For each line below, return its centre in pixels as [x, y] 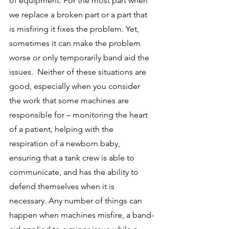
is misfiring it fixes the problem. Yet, [75, 29]
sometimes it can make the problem [76, 43]
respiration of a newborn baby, [66, 143]
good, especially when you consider [76, 86]
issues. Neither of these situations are [79, 72]
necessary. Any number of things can [77, 200]
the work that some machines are [70, 100]
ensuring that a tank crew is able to [73, 157]
